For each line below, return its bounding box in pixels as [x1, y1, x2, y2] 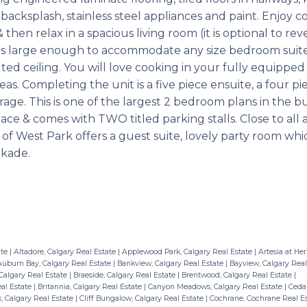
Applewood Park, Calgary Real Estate [121, 247, 254, 256]
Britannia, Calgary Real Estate [37, 282, 144, 291]
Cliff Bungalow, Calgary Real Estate [79, 293, 206, 303]
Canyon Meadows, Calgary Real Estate [147, 282, 284, 291]
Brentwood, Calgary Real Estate [181, 270, 294, 280]
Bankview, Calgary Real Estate [116, 258, 225, 268]
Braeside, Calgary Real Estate [73, 270, 177, 280]
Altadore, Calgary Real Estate [13, 247, 118, 256]
